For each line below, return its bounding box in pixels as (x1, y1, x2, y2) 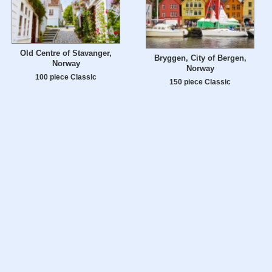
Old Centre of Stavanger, (20, 49, 112, 58)
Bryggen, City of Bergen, (154, 53, 246, 63)
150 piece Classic (169, 78, 231, 86)
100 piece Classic (35, 73, 97, 81)
